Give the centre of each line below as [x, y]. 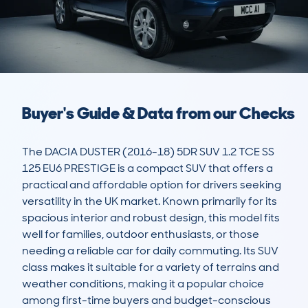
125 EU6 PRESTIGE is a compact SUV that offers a [147, 168]
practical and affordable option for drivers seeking [152, 185]
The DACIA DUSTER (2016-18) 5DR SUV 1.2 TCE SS [148, 152]
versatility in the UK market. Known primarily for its [150, 201]
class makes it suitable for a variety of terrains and [151, 267]
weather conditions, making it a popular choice [143, 284]
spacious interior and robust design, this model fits [151, 218]
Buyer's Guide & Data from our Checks [158, 113]
